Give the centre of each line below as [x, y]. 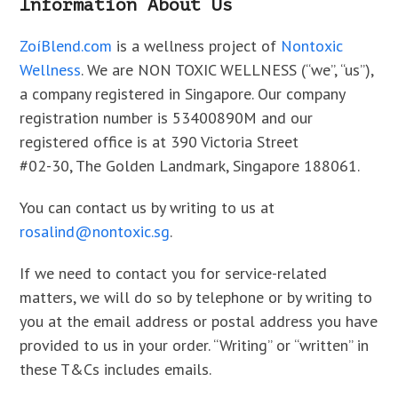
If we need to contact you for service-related [174, 273]
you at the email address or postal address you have [199, 321]
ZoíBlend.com [66, 46]
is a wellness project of [197, 46]
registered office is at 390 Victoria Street [159, 142]
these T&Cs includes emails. [116, 369]
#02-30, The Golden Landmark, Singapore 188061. [190, 166]
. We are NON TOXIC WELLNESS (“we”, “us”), [227, 70]
